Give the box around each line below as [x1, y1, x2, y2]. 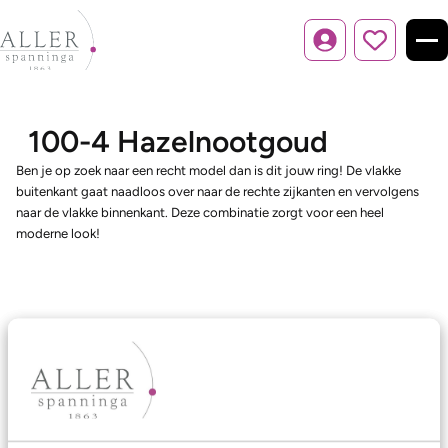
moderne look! [16, 225, 100, 241]
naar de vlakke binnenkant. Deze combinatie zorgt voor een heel [16, 204, 384, 220]
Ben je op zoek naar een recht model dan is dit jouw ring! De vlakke [16, 162, 401, 178]
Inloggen [323, 41, 376, 57]
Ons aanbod [16, 380, 111, 401]
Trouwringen [16, 424, 105, 443]
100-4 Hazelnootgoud [28, 123, 328, 160]
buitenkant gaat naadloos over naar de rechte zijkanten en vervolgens [16, 183, 419, 199]
